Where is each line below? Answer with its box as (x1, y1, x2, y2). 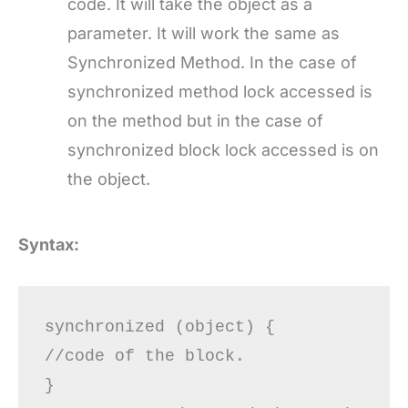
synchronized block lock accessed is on (67, 140, 379, 160)
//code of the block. (44, 346, 245, 365)
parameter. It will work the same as (67, 24, 340, 44)
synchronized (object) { (44, 317, 275, 336)
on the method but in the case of (67, 111, 323, 131)
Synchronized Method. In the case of (67, 53, 357, 73)
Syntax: (18, 235, 79, 255)
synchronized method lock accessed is (67, 82, 372, 102)
